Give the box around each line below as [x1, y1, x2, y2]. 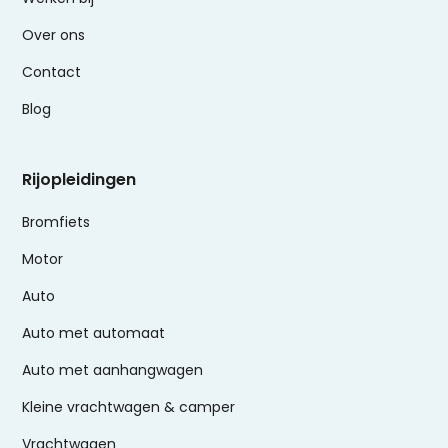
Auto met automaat [22, 323, 166, 344]
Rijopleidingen [22, 168, 137, 192]
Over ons [22, 25, 86, 46]
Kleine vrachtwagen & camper [22, 397, 236, 418]
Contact [22, 62, 82, 83]
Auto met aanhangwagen [22, 360, 204, 381]
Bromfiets [22, 212, 91, 233]
